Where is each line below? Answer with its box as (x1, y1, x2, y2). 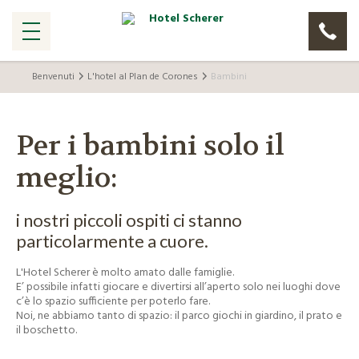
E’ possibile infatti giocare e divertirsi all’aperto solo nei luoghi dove (16, 277, 341, 296)
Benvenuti (32, 69, 75, 85)
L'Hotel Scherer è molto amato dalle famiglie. (16, 263, 235, 282)
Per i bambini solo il (16, 127, 285, 164)
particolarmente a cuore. (16, 230, 209, 252)
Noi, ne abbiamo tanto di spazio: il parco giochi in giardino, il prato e (16, 306, 343, 325)
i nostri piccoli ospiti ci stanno (16, 209, 243, 232)
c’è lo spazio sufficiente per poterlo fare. (16, 292, 211, 311)
